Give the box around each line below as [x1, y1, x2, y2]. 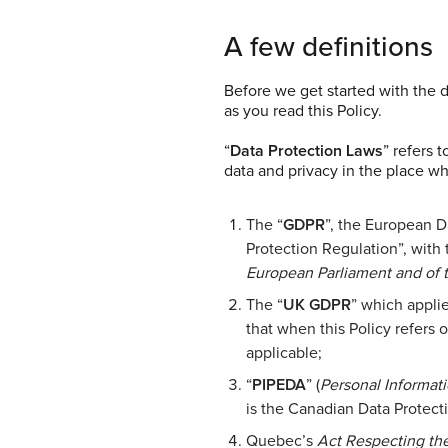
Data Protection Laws [230, 142, 383, 159]
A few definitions [224, 29, 433, 64]
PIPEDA [252, 376, 306, 393]
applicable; [246, 344, 322, 361]
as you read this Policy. [224, 102, 382, 119]
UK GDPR [283, 296, 351, 313]
